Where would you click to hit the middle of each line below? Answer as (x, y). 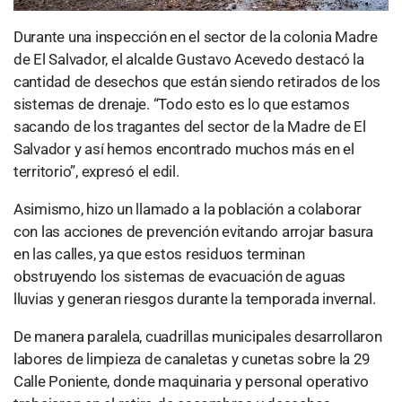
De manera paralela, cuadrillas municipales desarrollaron (198, 336)
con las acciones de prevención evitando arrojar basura (194, 231)
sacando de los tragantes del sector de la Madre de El (190, 126)
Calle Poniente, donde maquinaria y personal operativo (191, 381)
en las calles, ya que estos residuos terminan (159, 253)
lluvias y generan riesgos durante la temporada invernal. (195, 298)
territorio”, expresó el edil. (96, 171)
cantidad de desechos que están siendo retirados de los (197, 81)
